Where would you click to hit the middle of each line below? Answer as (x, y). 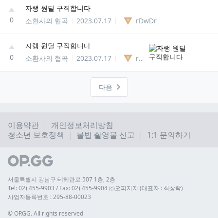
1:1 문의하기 (169, 135)
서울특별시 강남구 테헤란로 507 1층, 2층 (62, 179)
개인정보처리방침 (82, 125)
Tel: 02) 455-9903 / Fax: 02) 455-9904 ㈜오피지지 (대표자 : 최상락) (95, 188)
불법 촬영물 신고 (106, 135)
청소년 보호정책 (36, 135)
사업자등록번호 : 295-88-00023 (49, 197)
